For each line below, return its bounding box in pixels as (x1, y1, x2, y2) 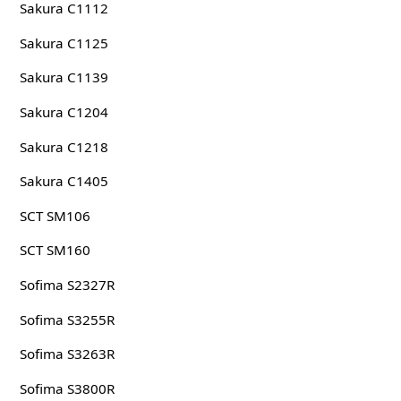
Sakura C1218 (19, 137, 108, 156)
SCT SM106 (19, 206, 90, 225)
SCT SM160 (19, 241, 90, 260)
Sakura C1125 (19, 33, 108, 52)
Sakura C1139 (19, 68, 108, 87)
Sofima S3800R (19, 379, 115, 397)
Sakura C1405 (19, 172, 108, 191)
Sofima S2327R (19, 275, 115, 294)
